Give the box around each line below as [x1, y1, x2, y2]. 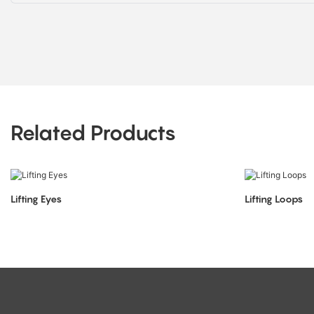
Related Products [11, 120, 177, 146]
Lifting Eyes [11, 192, 62, 205]
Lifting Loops [244, 192, 303, 205]
